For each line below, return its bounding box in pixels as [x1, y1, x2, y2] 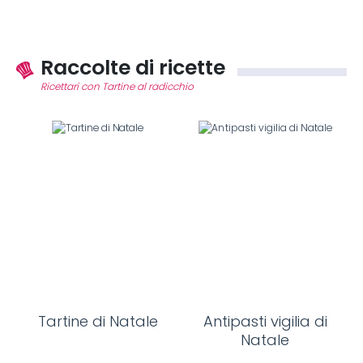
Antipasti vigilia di [203, 313, 327, 331]
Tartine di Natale [38, 313, 158, 331]
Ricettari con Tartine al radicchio [41, 81, 194, 92]
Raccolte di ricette [41, 54, 225, 80]
